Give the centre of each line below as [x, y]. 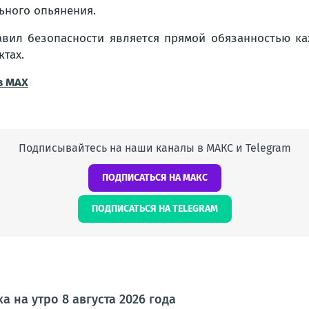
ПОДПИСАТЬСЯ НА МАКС [154, 178]
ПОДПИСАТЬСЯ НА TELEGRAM [154, 209]
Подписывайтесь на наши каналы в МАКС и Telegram [154, 148]
